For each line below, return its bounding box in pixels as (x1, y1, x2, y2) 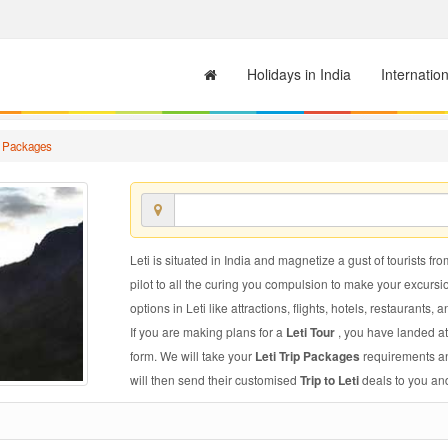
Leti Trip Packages (254, 347, 363, 365)
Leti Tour (285, 323, 338, 341)
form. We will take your (129, 347, 255, 364)
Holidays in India (247, 64, 351, 84)
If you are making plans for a (129, 323, 286, 340)
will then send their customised (129, 371, 300, 388)
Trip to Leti (299, 371, 362, 389)
